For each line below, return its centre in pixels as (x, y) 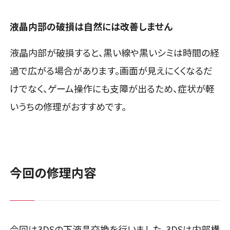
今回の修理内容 (53, 172)
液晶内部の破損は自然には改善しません (91, 26)
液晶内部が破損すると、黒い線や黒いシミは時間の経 (115, 53)
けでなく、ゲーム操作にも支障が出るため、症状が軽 (112, 89)
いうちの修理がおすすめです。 (68, 107)
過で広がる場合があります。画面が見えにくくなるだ (111, 71)
